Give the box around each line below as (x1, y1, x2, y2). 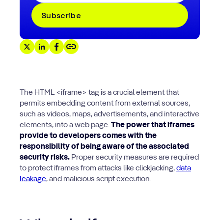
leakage (20, 175, 46, 183)
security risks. (20, 154, 70, 162)
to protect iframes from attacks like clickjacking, (20, 165, 176, 172)
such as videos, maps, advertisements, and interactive (20, 110, 199, 118)
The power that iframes (111, 121, 194, 129)
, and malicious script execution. (46, 175, 151, 183)
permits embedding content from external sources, (20, 100, 190, 108)
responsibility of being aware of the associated (20, 143, 189, 151)
